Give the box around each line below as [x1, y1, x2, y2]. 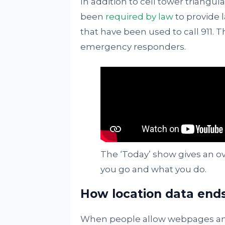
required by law [105, 12, 173, 22]
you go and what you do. [100, 164, 206, 174]
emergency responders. [80, 42, 186, 52]
